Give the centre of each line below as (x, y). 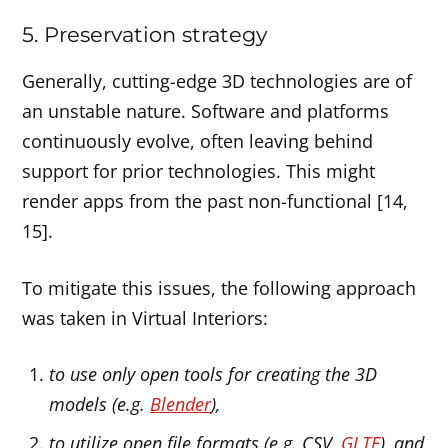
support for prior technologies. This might (199, 170)
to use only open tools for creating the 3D (213, 374)
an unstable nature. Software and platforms (206, 110)
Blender (181, 404)
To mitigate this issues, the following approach (219, 287)
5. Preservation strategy (145, 33)
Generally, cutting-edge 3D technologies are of (217, 80)
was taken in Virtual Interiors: (145, 317)
